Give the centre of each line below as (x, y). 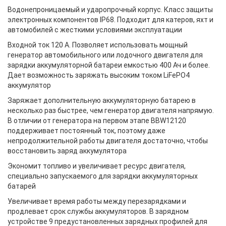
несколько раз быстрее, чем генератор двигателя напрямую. (111, 110)
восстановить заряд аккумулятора (67, 151)
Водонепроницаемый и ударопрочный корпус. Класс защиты (110, 10)
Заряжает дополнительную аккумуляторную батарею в (102, 100)
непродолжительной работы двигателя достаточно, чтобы (108, 141)
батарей (22, 186)
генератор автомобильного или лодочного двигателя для (105, 55)
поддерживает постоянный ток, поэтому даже (87, 131)
